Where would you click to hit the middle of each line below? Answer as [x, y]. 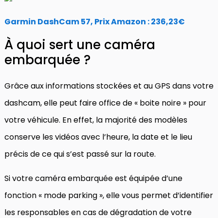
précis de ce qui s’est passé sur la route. [80, 154]
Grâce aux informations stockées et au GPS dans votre [109, 86]
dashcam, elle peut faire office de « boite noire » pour [105, 103]
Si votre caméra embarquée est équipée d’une [93, 178]
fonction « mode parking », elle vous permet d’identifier [109, 195]
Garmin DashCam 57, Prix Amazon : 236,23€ [95, 21]
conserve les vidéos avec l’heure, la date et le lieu [98, 137]
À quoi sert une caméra [80, 45]
